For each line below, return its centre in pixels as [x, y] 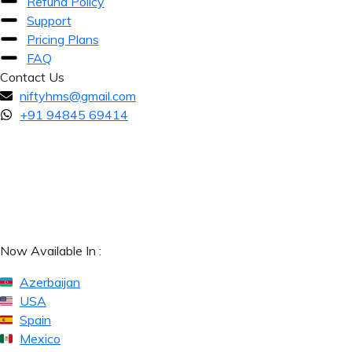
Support [49, 20]
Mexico [40, 338]
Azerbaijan [50, 282]
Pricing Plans [62, 39]
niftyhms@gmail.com [78, 95]
